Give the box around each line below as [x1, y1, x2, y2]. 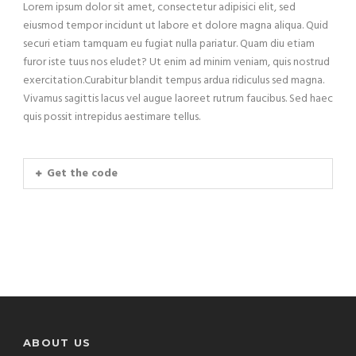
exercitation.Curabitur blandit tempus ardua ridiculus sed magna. [23, 72, 324, 91]
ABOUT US [23, 336, 91, 350]
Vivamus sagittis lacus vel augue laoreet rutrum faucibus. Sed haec [23, 90, 333, 109]
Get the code [47, 164, 118, 184]
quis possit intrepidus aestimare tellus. [23, 108, 200, 127]
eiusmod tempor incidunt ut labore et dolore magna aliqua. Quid [23, 17, 328, 36]
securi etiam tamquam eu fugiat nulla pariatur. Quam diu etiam [23, 35, 315, 54]
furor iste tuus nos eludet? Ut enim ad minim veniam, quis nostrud [23, 53, 330, 72]
